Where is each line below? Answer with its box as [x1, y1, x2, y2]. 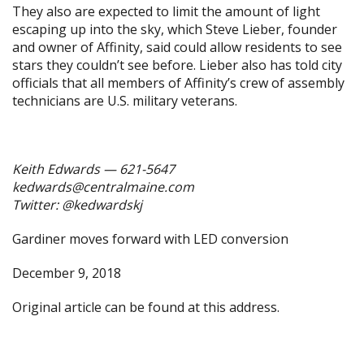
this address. [203, 298, 279, 316]
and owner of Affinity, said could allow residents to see [12, 38, 342, 56]
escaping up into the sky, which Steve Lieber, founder [12, 20, 337, 38]
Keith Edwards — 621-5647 [12, 160, 175, 178]
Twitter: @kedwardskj [12, 196, 142, 214]
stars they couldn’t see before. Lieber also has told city [12, 56, 342, 74]
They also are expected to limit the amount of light [12, 2, 320, 20]
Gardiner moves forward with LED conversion [12, 230, 288, 248]
